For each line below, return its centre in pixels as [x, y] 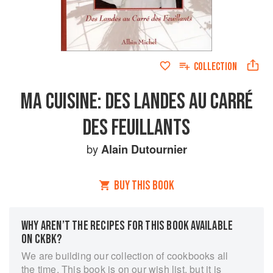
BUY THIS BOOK [144, 186]
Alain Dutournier [144, 149]
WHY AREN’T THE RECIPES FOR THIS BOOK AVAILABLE [127, 226]
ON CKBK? [42, 239]
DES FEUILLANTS [136, 128]
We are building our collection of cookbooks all [125, 256]
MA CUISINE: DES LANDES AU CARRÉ [136, 102]
